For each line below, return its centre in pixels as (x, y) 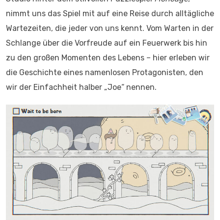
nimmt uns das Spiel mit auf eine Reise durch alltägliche (110, 13)
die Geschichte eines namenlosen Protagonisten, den (105, 72)
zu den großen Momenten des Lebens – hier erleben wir (108, 57)
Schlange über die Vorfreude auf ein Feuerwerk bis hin (107, 43)
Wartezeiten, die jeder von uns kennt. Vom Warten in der (110, 28)
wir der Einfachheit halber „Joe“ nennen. (81, 87)
